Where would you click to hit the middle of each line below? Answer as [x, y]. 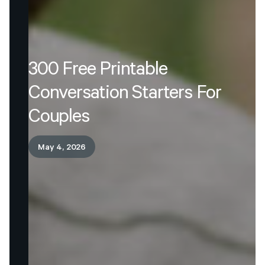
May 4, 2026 [62, 148]
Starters [162, 95]
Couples [59, 119]
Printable [133, 72]
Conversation [78, 95]
